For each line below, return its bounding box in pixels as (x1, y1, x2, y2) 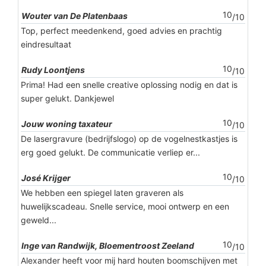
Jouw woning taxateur (21, 119, 112, 129)
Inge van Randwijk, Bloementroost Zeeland (21, 240, 194, 251)
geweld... (21, 215, 56, 226)
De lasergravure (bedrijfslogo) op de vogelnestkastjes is (21, 134, 237, 144)
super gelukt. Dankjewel (21, 93, 114, 104)
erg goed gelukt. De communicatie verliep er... (21, 147, 200, 158)
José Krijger (21, 173, 71, 183)
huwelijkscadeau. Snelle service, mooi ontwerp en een (21, 201, 229, 212)
